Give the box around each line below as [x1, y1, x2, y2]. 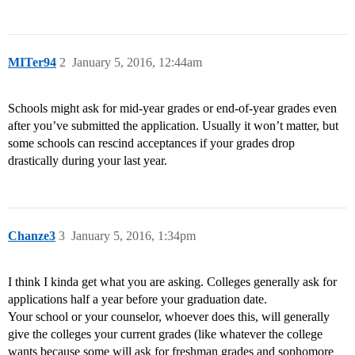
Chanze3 [8, 229, 55, 243]
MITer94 [8, 55, 56, 70]
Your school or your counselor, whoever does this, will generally [8, 310, 330, 324]
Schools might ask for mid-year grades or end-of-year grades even [8, 101, 337, 116]
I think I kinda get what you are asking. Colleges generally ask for [8, 275, 337, 289]
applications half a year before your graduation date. [8, 292, 267, 307]
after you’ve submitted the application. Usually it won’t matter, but [8, 119, 338, 133]
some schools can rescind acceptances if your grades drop [8, 136, 295, 151]
